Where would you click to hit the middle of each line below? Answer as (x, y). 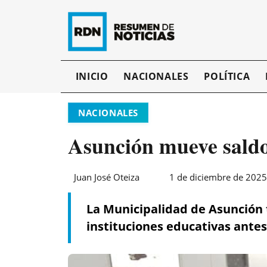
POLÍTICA (227, 77)
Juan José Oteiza (107, 177)
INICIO (92, 77)
